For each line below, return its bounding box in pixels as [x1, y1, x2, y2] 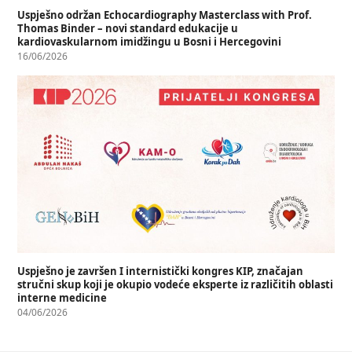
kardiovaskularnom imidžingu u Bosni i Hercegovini [17, 34, 282, 49]
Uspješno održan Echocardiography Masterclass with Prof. [17, 7, 313, 22]
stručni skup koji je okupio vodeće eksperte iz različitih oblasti [17, 277, 334, 292]
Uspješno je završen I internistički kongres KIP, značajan [17, 264, 304, 279]
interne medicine [17, 291, 108, 306]
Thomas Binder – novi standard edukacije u [17, 20, 239, 35]
